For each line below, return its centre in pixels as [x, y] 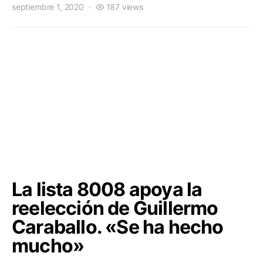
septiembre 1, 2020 [48, 7]
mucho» [48, 246]
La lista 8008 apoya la [107, 189]
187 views [124, 7]
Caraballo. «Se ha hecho [118, 227]
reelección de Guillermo [115, 208]
